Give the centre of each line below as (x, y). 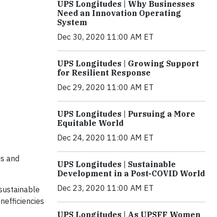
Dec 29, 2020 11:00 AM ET (105, 87)
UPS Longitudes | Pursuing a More (126, 114)
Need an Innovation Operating (119, 13)
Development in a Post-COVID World (131, 173)
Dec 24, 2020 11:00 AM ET (105, 137)
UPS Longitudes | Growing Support (128, 63)
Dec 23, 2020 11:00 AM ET (105, 188)
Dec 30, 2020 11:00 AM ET (105, 37)
